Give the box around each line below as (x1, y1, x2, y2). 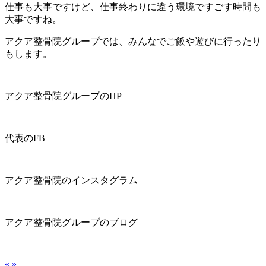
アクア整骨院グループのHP (5, 90, 122, 101)
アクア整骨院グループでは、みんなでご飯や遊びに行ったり (5, 36, 261, 46)
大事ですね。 (5, 14, 62, 24)
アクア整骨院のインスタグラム (5, 175, 138, 185)
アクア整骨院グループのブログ (5, 217, 138, 227)
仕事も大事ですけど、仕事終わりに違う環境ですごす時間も (5, 1, 261, 12)
